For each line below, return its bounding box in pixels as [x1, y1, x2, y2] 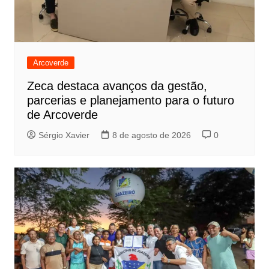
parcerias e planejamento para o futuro [26, 94, 234, 107]
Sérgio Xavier [38, 130, 89, 141]
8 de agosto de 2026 [112, 130, 191, 141]
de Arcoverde [26, 108, 98, 122]
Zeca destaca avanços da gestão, [26, 79, 207, 93]
